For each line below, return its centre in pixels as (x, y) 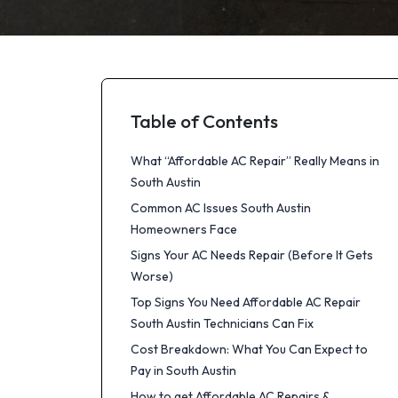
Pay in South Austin (183, 370)
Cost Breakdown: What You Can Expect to (249, 349)
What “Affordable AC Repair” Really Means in (255, 161)
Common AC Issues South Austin (221, 208)
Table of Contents (204, 121)
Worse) (152, 276)
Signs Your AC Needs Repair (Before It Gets (252, 255)
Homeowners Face (184, 229)
